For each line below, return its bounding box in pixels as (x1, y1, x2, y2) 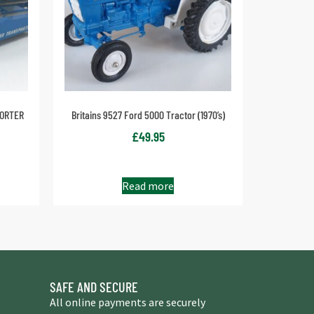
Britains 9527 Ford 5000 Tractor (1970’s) (71, 107, 225, 121)
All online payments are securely (50, 295, 205, 310)
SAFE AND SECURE (50, 278, 138, 296)
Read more (122, 179, 174, 193)
